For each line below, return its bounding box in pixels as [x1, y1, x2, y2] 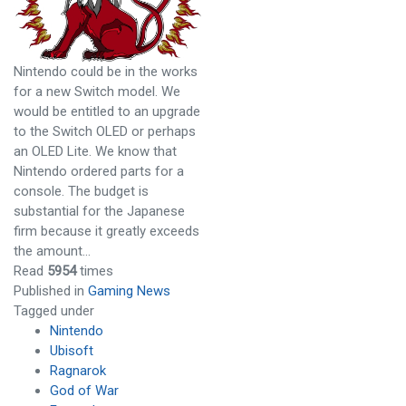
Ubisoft [50, 343, 93, 360]
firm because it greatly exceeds [14, 223, 199, 240]
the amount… [14, 243, 91, 260]
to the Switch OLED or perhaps [14, 123, 196, 140]
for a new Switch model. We [14, 83, 180, 101]
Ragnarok [50, 362, 106, 380]
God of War [50, 382, 119, 400]
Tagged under [14, 303, 94, 320]
